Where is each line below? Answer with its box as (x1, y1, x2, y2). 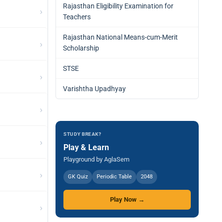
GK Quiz (68, 173, 88, 180)
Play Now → (110, 196, 145, 203)
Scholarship (63, 44, 99, 52)
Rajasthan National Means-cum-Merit (63, 33, 178, 41)
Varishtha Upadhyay (63, 85, 126, 93)
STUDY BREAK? (63, 131, 101, 137)
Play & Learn (63, 143, 109, 152)
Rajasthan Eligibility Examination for (63, 2, 173, 10)
